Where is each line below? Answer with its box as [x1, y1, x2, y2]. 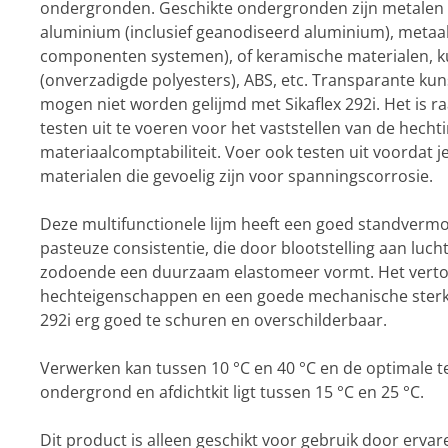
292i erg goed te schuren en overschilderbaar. [39, 309, 391, 331]
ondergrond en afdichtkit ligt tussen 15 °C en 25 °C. [39, 381, 424, 403]
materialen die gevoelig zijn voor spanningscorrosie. [39, 165, 433, 187]
